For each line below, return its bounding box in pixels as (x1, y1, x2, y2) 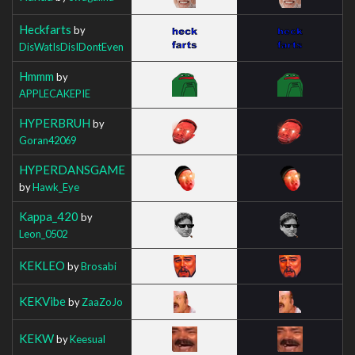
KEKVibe (19, 293, 66, 308)
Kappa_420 (19, 208, 78, 223)
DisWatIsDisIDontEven (19, 40, 124, 53)
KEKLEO (19, 258, 65, 273)
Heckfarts (19, 21, 71, 36)
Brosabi (81, 259, 116, 273)
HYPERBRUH (19, 115, 90, 130)
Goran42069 (19, 133, 76, 147)
